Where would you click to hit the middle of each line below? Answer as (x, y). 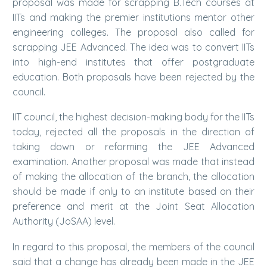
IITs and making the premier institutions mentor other (133, 17)
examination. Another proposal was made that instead (133, 162)
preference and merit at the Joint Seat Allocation (133, 207)
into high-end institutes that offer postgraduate (133, 62)
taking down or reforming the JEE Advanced (133, 147)
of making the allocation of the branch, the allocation (133, 177)
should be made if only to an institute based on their (133, 192)
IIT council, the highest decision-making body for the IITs (133, 117)
